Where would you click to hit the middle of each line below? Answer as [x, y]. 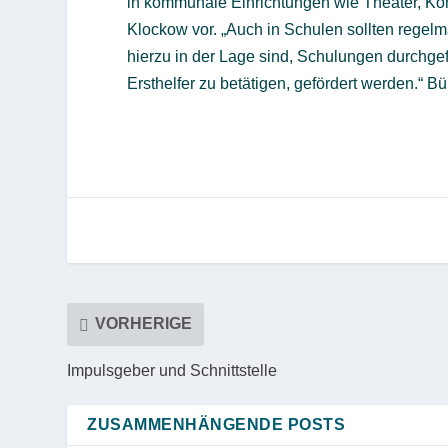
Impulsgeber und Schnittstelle [172, 370]
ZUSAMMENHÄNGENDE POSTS [216, 424]
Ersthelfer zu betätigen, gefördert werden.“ [277, 83]
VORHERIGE [144, 324]
